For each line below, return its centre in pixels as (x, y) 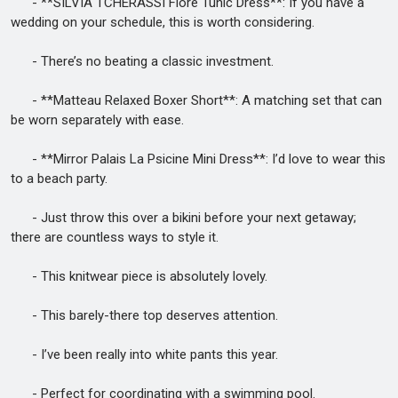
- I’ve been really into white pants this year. (144, 354)
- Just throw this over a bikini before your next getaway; (183, 218)
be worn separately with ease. (97, 120)
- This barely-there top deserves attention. (144, 315)
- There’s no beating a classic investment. (142, 61)
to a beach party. (59, 179)
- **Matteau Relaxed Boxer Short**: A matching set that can (196, 100)
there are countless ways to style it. (115, 237)
